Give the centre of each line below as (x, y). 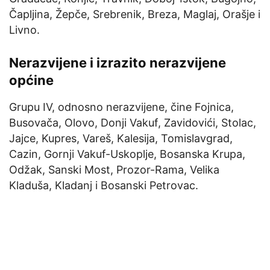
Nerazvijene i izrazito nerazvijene (118, 62)
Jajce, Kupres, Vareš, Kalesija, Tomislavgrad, (121, 138)
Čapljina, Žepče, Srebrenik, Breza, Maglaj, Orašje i (135, 14)
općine (31, 80)
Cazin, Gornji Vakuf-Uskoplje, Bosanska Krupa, (127, 154)
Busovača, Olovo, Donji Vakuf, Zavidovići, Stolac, (133, 122)
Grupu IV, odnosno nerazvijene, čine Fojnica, (121, 107)
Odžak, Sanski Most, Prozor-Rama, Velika (114, 169)
